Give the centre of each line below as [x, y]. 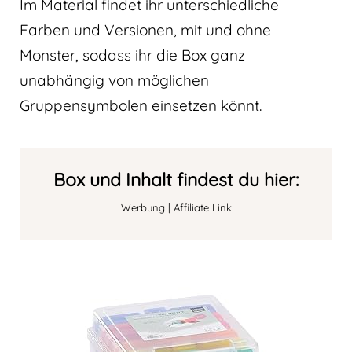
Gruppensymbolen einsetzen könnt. [141, 106]
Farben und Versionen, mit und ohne [145, 30]
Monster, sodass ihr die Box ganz [132, 55]
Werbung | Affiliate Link [176, 208]
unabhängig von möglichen [114, 81]
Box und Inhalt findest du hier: [176, 180]
